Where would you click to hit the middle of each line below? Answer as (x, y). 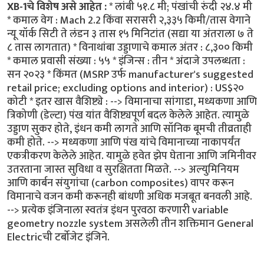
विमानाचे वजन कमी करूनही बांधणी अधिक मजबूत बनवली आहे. (130, 196)
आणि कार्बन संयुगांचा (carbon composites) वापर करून (121, 183)
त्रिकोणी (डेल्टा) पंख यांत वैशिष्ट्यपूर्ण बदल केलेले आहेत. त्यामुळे (128, 115)
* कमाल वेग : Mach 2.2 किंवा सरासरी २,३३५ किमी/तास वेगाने (129, 20)
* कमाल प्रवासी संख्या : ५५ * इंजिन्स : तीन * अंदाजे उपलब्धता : (126, 61)
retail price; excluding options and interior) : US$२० (126, 88)
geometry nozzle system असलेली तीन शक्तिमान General (130, 223)
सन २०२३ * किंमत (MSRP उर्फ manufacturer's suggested (130, 74)
